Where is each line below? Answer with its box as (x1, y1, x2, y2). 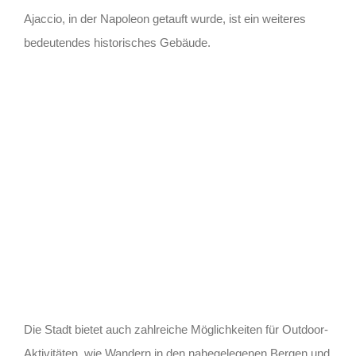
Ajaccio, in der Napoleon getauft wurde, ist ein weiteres (23, 12, 306, 26)
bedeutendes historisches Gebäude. (23, 36, 211, 50)
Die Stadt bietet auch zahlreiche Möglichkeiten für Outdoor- (23, 323, 328, 337)
